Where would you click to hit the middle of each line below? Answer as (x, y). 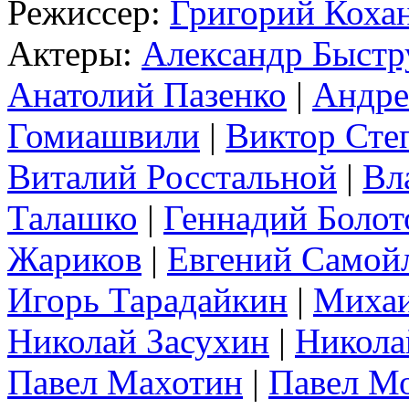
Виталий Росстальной (172, 176)
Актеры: (74, 53)
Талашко (73, 217)
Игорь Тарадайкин (147, 299)
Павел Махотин (125, 382)
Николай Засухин (138, 341)
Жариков (74, 258)
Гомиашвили (104, 135)
